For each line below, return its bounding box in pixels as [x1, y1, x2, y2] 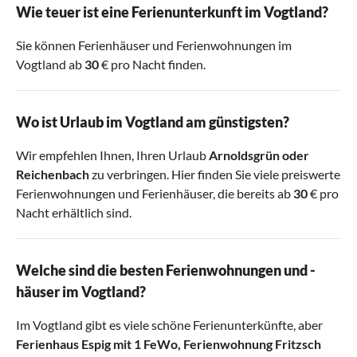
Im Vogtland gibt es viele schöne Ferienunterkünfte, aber [16, 317, 323, 333]
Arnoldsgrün [209, 147, 280, 163]
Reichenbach [16, 167, 89, 182]
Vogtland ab [16, 57, 84, 73]
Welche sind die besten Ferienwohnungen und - [16, 261, 316, 280]
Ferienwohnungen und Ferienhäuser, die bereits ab [16, 186, 293, 202]
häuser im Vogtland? [16, 283, 146, 301]
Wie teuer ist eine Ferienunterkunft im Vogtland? [16, 3, 328, 22]
